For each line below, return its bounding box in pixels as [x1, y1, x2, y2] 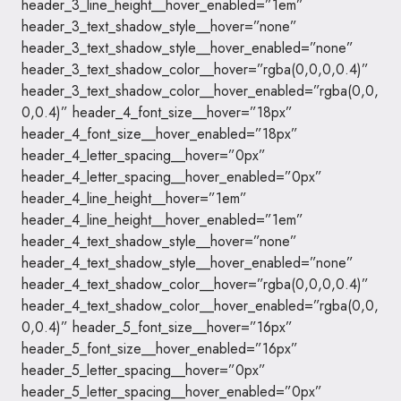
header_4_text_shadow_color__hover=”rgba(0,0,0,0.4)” [21, 274, 369, 294]
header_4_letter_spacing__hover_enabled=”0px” [21, 166, 322, 187]
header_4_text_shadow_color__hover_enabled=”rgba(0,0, [21, 295, 379, 316]
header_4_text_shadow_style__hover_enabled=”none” [21, 252, 354, 273]
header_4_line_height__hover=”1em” [21, 188, 247, 209]
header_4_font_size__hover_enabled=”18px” [21, 124, 298, 144]
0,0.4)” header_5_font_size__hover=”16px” [21, 317, 293, 337]
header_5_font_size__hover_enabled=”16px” [21, 338, 298, 359]
